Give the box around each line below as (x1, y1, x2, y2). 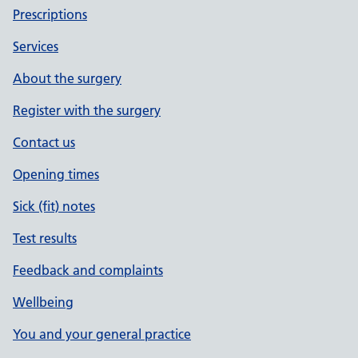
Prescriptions (13, 6, 87, 22)
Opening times (13, 166, 99, 182)
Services (13, 38, 58, 54)
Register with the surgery (13, 102, 161, 118)
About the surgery (13, 70, 121, 86)
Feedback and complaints (13, 262, 163, 278)
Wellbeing (13, 294, 74, 310)
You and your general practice (13, 326, 191, 342)
